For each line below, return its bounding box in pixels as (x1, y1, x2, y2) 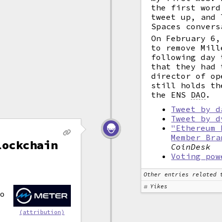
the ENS (151, 90, 191, 100)
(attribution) (19, 208, 65, 216)
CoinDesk (171, 142, 211, 152)
